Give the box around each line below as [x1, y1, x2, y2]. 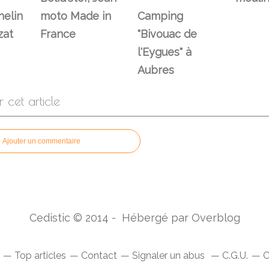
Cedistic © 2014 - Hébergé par [29, 211, 192, 224]
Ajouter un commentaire [2, 136, 80, 145]
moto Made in [40, 9, 111, 22]
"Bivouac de [138, 27, 197, 40]
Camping [138, 9, 183, 22]
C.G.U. [222, 249, 248, 261]
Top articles [14, 249, 66, 261]
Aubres [138, 63, 174, 76]
